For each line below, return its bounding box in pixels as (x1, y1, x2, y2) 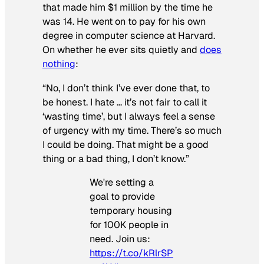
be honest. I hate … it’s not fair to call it (42, 95, 207, 108)
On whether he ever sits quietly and (42, 44, 200, 57)
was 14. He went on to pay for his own (42, 15, 206, 28)
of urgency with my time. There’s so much (42, 124, 222, 137)
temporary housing (90, 204, 172, 217)
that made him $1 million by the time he (42, 1, 213, 14)
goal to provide (90, 190, 155, 203)
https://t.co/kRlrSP (90, 246, 173, 259)
